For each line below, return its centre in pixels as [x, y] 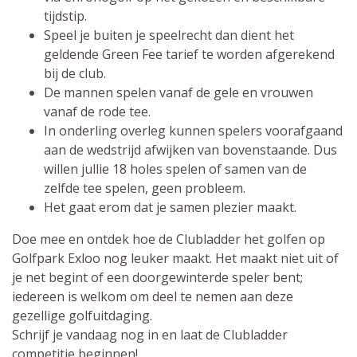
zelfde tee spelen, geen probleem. [145, 188]
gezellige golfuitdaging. [82, 316]
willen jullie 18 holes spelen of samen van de [175, 169]
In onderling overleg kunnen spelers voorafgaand [193, 131]
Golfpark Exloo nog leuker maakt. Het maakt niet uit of [175, 258]
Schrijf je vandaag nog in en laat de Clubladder [150, 335]
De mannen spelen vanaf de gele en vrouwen [178, 92]
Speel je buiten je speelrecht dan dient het [169, 35]
